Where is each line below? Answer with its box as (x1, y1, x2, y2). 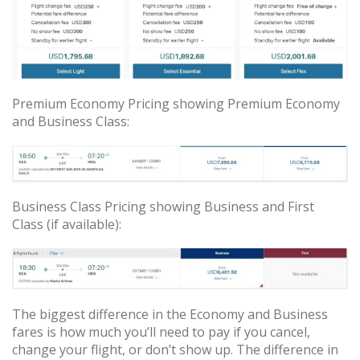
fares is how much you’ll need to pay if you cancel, (12, 322, 310, 341)
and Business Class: (12, 112, 129, 130)
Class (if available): (12, 215, 121, 234)
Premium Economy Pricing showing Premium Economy (12, 94, 340, 112)
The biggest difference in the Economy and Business (12, 305, 328, 323)
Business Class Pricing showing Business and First (12, 198, 314, 216)
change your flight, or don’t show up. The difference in (12, 340, 338, 358)
